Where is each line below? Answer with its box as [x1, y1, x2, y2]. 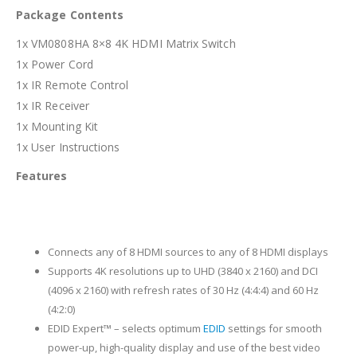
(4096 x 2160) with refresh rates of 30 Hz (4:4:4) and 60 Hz [48, 282, 319, 297]
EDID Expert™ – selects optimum [48, 320, 201, 335]
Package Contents [16, 6, 124, 22]
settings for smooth [226, 320, 322, 335]
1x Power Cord [16, 56, 93, 72]
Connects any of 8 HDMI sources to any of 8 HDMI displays [48, 244, 328, 259]
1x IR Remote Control [16, 76, 129, 92]
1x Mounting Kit [16, 118, 99, 134]
